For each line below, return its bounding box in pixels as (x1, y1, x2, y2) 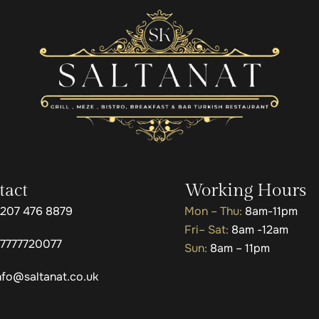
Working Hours (184, 179, 306, 201)
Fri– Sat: (184, 221, 231, 237)
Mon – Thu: (184, 203, 242, 219)
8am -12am (231, 221, 288, 237)
